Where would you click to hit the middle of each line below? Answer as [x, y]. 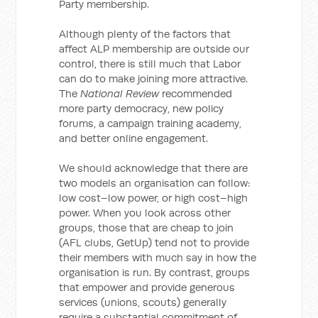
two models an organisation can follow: [155, 183]
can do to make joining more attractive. [154, 78]
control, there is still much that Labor [150, 64]
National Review [120, 93]
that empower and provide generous [147, 287]
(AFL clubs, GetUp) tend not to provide [154, 242]
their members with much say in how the [158, 257]
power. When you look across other [145, 213]
